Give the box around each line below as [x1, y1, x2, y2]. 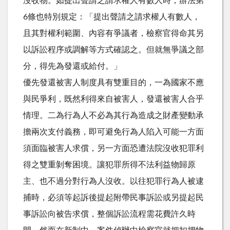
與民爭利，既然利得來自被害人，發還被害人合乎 [23, 94, 204, 103]
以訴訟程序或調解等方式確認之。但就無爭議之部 [23, 45, 204, 54]
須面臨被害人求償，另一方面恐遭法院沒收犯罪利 [23, 144, 204, 152]
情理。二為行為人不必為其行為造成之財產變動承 [23, 111, 204, 120]
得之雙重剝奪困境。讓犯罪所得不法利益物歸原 [23, 160, 196, 169]
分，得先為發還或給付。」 [23, 62, 122, 70]
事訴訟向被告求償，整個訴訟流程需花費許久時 [23, 209, 196, 218]
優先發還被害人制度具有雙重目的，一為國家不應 [23, 78, 204, 87]
